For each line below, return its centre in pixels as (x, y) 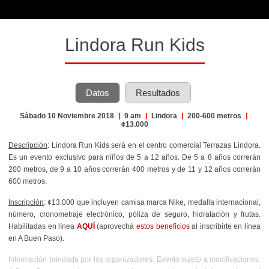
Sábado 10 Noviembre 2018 (68, 116)
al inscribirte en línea (225, 226)
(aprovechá (117, 226)
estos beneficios (163, 226)
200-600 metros (214, 116)
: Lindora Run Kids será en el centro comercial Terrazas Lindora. (154, 145)
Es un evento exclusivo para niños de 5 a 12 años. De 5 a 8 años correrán (134, 157)
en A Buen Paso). (36, 238)
